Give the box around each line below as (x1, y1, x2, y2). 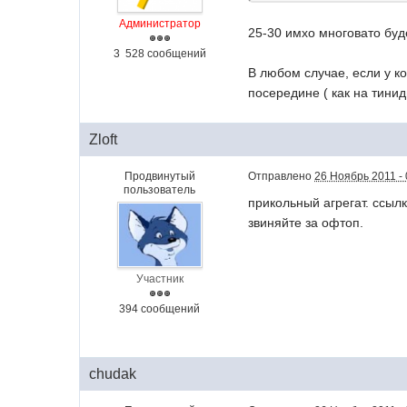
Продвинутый (124, 169, 195, 183)
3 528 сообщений (113, 46, 206, 60)
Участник (135, 273, 184, 286)
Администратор (118, 16, 201, 30)
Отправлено (248, 169, 315, 183)
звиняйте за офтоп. (248, 214, 364, 230)
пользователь (124, 183, 196, 196)
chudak (89, 366, 137, 382)
